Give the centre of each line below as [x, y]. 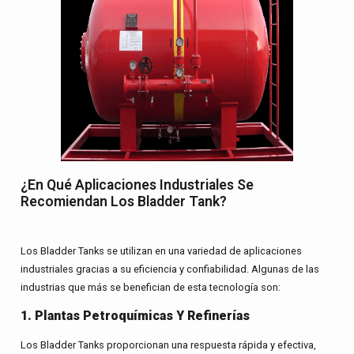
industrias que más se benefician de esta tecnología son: [150, 288]
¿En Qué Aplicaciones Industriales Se [137, 185]
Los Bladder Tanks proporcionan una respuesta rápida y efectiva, [168, 345]
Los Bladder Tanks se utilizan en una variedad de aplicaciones [161, 251]
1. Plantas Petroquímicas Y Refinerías [135, 315]
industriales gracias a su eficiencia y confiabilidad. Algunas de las [169, 269]
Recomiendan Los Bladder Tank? [123, 202]
